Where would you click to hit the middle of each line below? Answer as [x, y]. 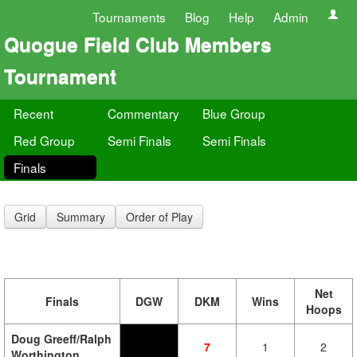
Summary [81, 217]
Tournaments [129, 17]
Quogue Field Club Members [138, 44]
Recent [33, 113]
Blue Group [233, 113]
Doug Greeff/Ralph [61, 339]
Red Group [44, 140]
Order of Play [159, 217]
